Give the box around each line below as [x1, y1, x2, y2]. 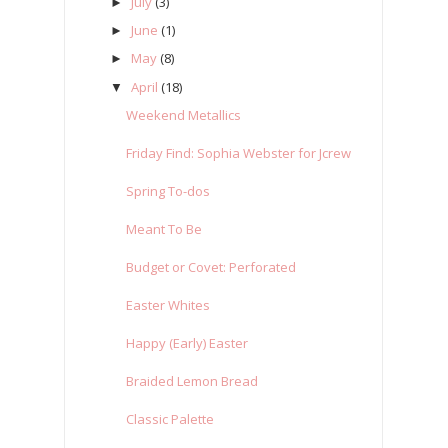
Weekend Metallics [126, 105, 242, 124]
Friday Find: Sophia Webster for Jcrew [126, 143, 352, 162]
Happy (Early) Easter [126, 333, 249, 352]
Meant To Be [126, 219, 203, 238]
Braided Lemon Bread [126, 371, 259, 390]
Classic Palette [126, 409, 215, 428]
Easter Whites [126, 295, 211, 314]
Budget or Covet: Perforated [126, 257, 297, 276]
